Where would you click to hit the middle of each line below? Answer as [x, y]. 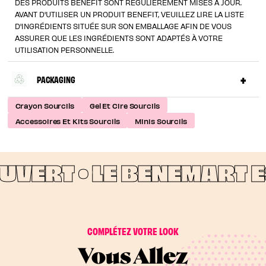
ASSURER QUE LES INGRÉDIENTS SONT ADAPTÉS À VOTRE [119, 38]
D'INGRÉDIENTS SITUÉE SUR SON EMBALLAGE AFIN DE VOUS [123, 26]
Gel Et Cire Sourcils [124, 105]
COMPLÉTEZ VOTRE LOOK [133, 231]
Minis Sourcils [161, 121]
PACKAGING [56, 79]
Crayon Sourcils [45, 105]
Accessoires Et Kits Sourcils [67, 121]
